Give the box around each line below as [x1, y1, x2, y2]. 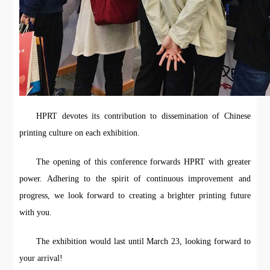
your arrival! [19, 253, 63, 263]
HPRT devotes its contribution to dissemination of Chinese [36, 111, 251, 121]
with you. [19, 207, 52, 217]
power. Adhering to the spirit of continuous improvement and [19, 174, 251, 183]
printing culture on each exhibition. [19, 128, 140, 137]
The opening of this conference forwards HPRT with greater [36, 157, 251, 166]
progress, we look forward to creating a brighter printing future [19, 190, 251, 200]
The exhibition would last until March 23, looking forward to [36, 236, 251, 246]
